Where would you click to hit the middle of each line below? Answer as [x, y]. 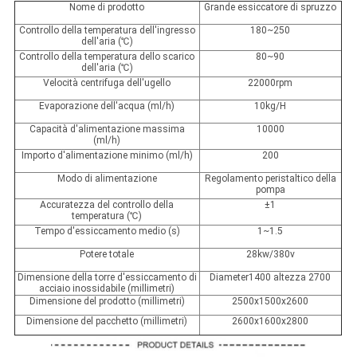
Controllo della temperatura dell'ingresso [107, 31]
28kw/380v [270, 255]
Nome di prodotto [107, 8]
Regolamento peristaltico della [270, 179]
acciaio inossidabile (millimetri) [107, 289]
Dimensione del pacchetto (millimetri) [107, 322]
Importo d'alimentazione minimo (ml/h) [107, 156]
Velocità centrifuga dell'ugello [107, 83]
